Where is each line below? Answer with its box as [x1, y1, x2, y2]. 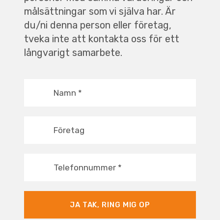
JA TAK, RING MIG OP [69, 200, 151, 209]
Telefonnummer [53, 162, 118, 172]
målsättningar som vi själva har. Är [24, 5, 176, 17]
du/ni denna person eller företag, [24, 19, 171, 31]
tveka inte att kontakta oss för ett [24, 32, 179, 45]
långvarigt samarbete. [24, 46, 122, 58]
